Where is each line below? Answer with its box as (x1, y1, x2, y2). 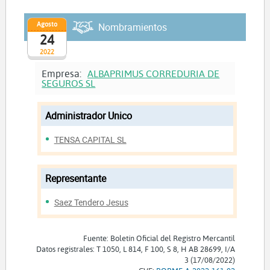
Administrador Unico (45, 108, 132, 122)
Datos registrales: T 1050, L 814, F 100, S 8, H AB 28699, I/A (36, 243, 235, 254)
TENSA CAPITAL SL (54, 133, 127, 145)
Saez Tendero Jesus (54, 196, 128, 209)
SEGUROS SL (42, 76, 96, 89)
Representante (45, 172, 106, 186)
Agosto (36, 19, 57, 29)
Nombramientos (98, 20, 167, 34)
